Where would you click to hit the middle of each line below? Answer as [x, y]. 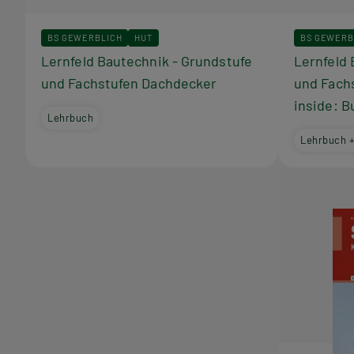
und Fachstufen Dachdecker [129, 83]
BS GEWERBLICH [85, 37]
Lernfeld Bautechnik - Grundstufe [147, 60]
